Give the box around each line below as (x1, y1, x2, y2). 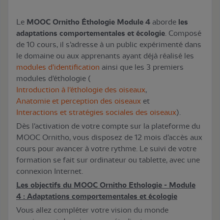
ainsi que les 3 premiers (100, 62, 184, 72)
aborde (150, 17, 178, 27)
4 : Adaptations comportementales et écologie (16, 192, 177, 201)
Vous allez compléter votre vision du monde (16, 205, 168, 215)
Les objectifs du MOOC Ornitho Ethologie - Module (16, 180, 195, 190)
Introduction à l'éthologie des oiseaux (16, 85, 145, 94)
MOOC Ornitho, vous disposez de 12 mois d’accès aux (16, 133, 202, 142)
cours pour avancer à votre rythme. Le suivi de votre (16, 144, 196, 153)
